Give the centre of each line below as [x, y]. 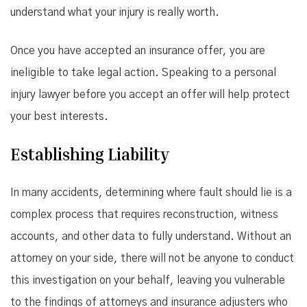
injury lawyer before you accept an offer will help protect [150, 95]
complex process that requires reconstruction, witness [144, 214]
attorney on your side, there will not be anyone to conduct [152, 258]
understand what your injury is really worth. [115, 12]
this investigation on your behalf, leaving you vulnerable [148, 280]
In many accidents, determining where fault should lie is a [151, 193]
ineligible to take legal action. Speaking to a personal [143, 73]
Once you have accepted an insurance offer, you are [138, 51]
